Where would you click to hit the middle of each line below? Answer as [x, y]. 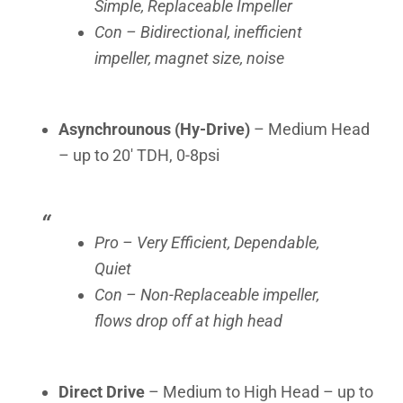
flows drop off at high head [188, 321]
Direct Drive [103, 392]
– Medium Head [312, 129]
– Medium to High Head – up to [261, 392]
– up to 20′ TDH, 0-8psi [139, 155]
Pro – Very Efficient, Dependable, [207, 242]
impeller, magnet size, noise [189, 58]
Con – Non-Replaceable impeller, [207, 295]
